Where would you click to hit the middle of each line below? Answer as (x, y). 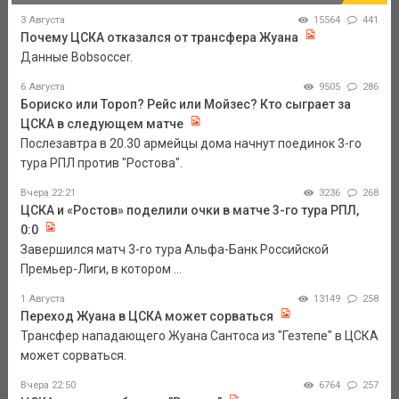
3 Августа (42, 20)
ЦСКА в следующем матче (102, 124)
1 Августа (42, 299)
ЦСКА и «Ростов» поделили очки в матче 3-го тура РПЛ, (189, 211)
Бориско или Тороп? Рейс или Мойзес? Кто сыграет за (185, 105)
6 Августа (42, 87)
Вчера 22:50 (48, 386)
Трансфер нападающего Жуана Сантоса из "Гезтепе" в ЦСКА (199, 336)
